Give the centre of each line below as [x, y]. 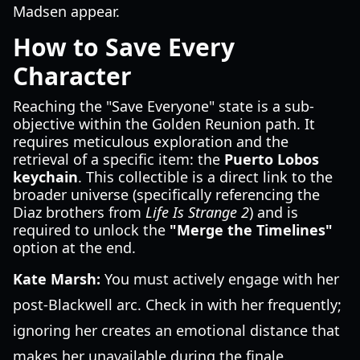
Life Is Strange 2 [197, 212]
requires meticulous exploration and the [151, 141]
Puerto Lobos [272, 159]
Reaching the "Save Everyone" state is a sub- [164, 106]
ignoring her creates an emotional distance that [176, 330]
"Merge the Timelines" [251, 230]
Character [72, 76]
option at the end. [74, 247]
